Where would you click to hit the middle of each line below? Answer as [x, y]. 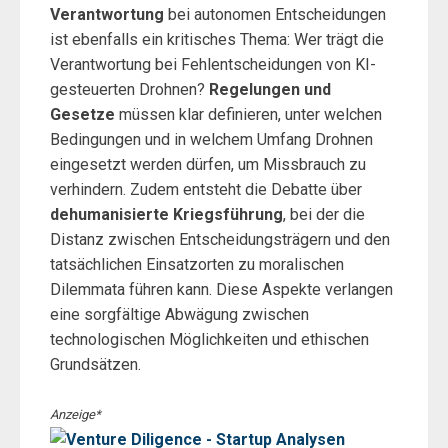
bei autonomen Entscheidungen [275, 14]
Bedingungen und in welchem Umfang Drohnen [211, 139]
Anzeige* [75, 414]
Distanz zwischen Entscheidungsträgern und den [220, 239]
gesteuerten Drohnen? [129, 89]
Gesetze [82, 114]
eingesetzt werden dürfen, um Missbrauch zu [208, 164]
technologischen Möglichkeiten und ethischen [209, 339]
